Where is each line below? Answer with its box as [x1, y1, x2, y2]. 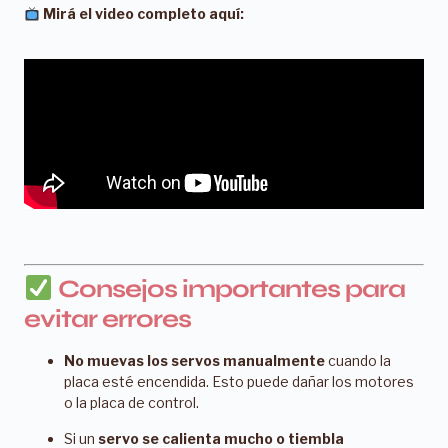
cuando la [325, 352, 391, 370]
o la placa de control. [64, 394, 199, 412]
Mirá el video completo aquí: [42, 5, 244, 23]
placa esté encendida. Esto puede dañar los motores [64, 373, 414, 391]
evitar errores [24, 304, 191, 335]
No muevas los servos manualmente [64, 352, 325, 370]
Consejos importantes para [52, 274, 405, 305]
